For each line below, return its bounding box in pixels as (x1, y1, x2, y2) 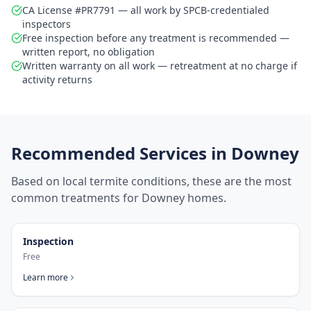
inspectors (22, 17, 71, 31)
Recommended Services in (11, 142, 231, 165)
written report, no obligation (22, 45, 155, 58)
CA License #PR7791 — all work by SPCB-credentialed (22, 3, 269, 17)
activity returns (22, 73, 92, 86)
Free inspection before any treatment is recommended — (22, 31, 289, 44)
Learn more (23, 271, 68, 283)
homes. (185, 190, 226, 205)
